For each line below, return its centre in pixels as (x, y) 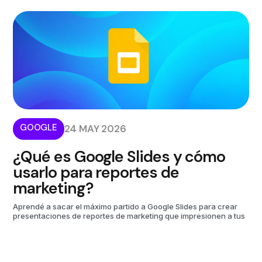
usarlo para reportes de (96, 172)
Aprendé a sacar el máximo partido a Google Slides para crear (125, 206)
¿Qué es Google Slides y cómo (119, 156)
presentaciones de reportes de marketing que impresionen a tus (129, 216)
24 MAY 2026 (95, 128)
